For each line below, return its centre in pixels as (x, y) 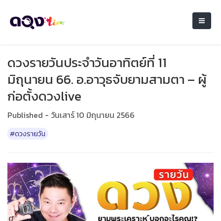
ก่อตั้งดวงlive (44, 96)
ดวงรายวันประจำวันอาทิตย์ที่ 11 (87, 62)
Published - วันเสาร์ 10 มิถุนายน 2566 (71, 115)
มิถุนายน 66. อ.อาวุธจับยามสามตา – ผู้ (107, 79)
